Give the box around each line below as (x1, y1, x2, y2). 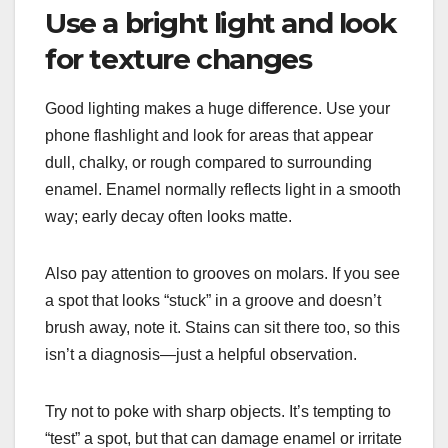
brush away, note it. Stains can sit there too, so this (45, 319, 400, 337)
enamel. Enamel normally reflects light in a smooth (45, 181, 401, 199)
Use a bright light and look (45, 6, 396, 41)
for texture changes (45, 42, 312, 77)
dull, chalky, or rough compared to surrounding (45, 154, 372, 172)
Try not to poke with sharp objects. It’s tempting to (45, 403, 391, 421)
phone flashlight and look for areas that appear (45, 127, 373, 145)
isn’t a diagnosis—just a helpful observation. (45, 346, 357, 364)
